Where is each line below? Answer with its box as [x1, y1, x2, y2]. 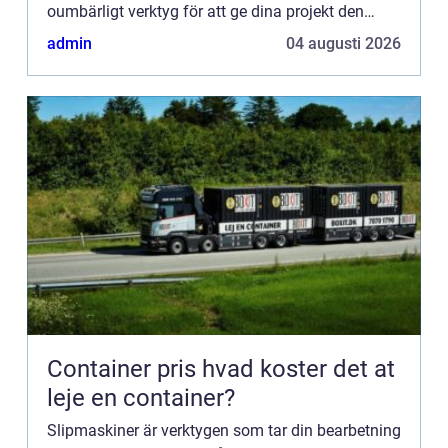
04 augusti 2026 [286, 33, 401, 53]
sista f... [47, 25, 103, 45]
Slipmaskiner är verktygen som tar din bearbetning [47, 420, 401, 440]
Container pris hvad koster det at [47, 354, 202, 383]
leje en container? [47, 383, 235, 412]
